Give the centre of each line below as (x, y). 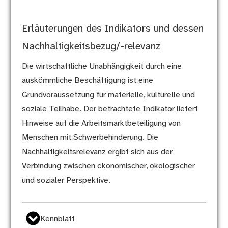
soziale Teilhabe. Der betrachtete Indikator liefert (110, 109)
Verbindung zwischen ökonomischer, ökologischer (108, 166)
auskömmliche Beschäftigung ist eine (87, 81)
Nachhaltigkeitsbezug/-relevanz (91, 47)
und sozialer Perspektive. (66, 181)
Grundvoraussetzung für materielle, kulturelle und (108, 95)
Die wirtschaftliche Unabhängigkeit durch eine (102, 67)
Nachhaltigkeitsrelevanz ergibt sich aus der (97, 152)
